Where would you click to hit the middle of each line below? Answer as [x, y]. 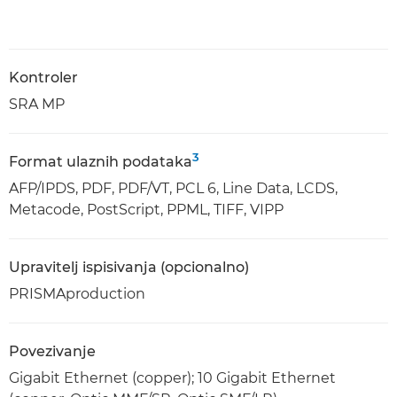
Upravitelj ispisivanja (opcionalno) [129, 267]
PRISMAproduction [77, 294]
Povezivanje [52, 351]
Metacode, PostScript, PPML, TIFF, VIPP [146, 210]
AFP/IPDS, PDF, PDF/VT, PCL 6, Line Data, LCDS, [173, 188]
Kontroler [43, 78]
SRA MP [37, 104]
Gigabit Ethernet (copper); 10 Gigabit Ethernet [172, 378]
